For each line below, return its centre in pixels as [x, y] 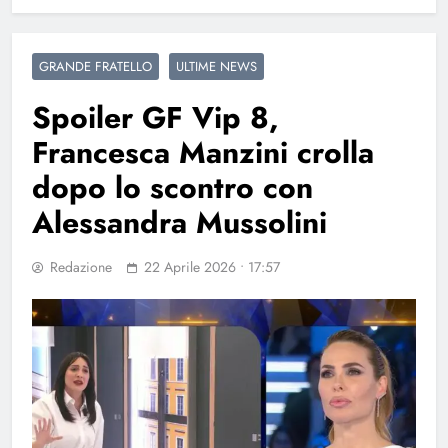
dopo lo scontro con [172, 187]
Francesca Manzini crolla [203, 152]
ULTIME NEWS [216, 66]
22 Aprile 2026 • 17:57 [212, 266]
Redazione [81, 266]
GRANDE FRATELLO [95, 66]
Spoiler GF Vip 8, [155, 117]
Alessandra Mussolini [179, 222]
